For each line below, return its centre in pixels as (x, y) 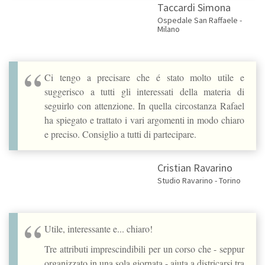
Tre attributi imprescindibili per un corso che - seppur (144, 248)
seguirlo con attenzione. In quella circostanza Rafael (144, 105)
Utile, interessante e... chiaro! (98, 228)
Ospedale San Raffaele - (199, 20)
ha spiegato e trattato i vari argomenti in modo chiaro (144, 119)
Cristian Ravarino (195, 167)
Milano (168, 29)
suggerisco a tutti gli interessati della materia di (144, 91)
